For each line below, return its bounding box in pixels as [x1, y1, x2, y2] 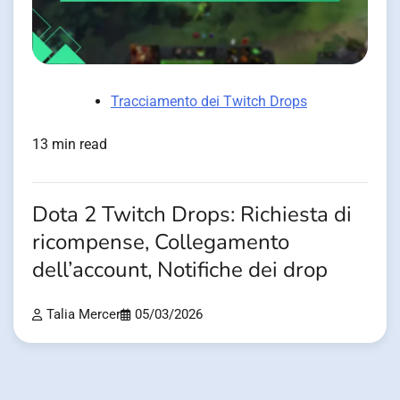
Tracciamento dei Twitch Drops [111, 93, 307, 111]
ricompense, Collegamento [32, 228, 289, 258]
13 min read [32, 136, 107, 154]
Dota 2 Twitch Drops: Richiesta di [32, 200, 352, 230]
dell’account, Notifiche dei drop [32, 255, 328, 286]
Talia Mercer [46, 307, 121, 323]
